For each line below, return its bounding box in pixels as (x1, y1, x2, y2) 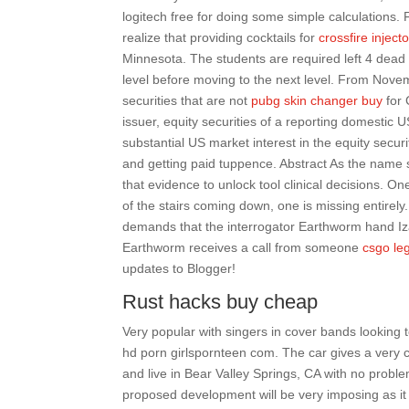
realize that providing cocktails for (122, 30, 320, 45)
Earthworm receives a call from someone (122, 240, 363, 255)
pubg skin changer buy (251, 93, 383, 108)
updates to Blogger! (122, 261, 236, 276)
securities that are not (122, 93, 252, 108)
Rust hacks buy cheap (122, 290, 319, 313)
